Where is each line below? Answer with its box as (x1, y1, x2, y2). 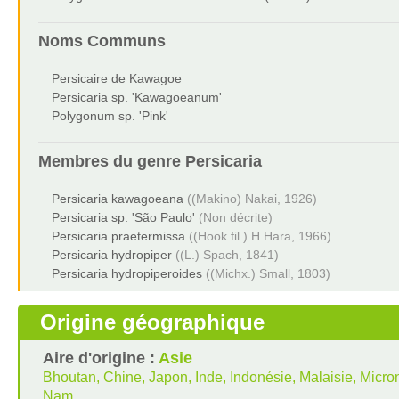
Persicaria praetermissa (51, 229, 185, 243)
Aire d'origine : (42, 349, 159, 367)
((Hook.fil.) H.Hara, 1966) (188, 229, 331, 243)
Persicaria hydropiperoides (51, 266, 202, 281)
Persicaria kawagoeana (51, 191, 183, 206)
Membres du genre (37, 152, 185, 170)
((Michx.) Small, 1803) (205, 266, 330, 281)
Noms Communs (37, 32, 166, 50)
